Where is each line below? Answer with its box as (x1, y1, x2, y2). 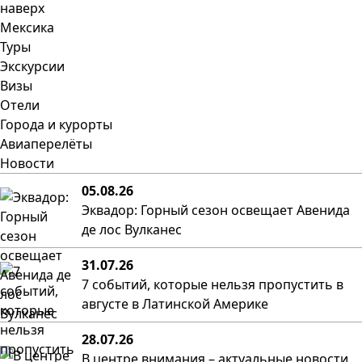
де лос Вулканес (82, 221, 182, 238)
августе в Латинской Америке (82, 295, 268, 313)
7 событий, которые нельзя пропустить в (82, 276, 343, 293)
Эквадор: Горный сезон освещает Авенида (82, 201, 350, 219)
